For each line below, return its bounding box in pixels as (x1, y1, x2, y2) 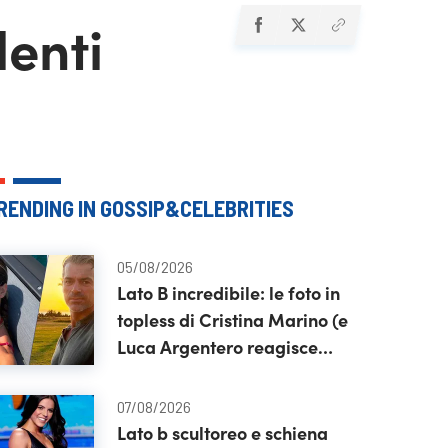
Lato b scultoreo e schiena (116, 420, 328, 445)
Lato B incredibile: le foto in (116, 280, 340, 305)
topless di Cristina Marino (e (116, 307, 348, 332)
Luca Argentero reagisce (116, 334, 318, 359)
